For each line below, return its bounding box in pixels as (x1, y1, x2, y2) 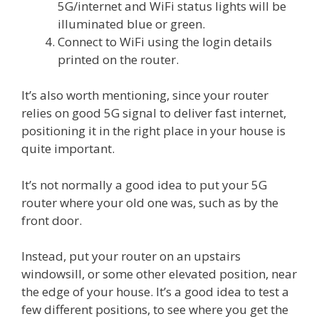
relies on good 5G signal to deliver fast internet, (21, 105, 286, 122)
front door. (21, 211, 82, 229)
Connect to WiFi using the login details (58, 33, 272, 50)
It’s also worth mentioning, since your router (21, 87, 268, 104)
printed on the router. (58, 51, 179, 68)
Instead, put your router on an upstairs (21, 248, 241, 265)
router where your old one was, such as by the (21, 194, 278, 211)
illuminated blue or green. (58, 15, 205, 32)
